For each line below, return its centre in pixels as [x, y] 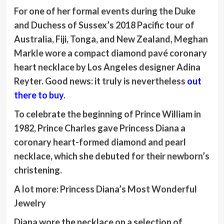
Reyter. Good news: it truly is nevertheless [100, 81]
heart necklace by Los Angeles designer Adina [107, 67]
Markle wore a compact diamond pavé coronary [110, 53]
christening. [38, 170]
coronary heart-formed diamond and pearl [100, 142]
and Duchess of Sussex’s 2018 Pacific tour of [104, 25]
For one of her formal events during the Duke [104, 11]
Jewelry [30, 203]
